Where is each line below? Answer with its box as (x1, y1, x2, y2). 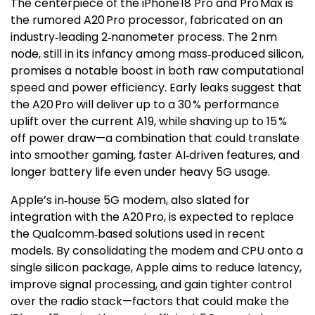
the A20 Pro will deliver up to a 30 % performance (11, 96, 279, 112)
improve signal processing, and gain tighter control (11, 276, 292, 292)
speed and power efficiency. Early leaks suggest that (11, 79, 302, 96)
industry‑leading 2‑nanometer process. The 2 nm (11, 29, 277, 45)
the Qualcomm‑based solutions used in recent (11, 226, 265, 242)
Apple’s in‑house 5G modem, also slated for (11, 192, 250, 208)
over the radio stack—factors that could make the (11, 293, 289, 309)
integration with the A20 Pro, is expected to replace (11, 209, 294, 225)
